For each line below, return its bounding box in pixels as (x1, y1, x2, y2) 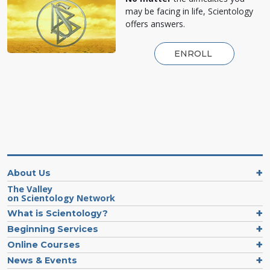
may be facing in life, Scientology (125, 5, 253, 17)
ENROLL (174, 48, 215, 60)
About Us (7, 168, 51, 179)
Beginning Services (7, 224, 98, 235)
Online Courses (7, 239, 80, 251)
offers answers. (125, 18, 185, 30)
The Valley (7, 183, 52, 195)
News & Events (7, 255, 77, 266)
